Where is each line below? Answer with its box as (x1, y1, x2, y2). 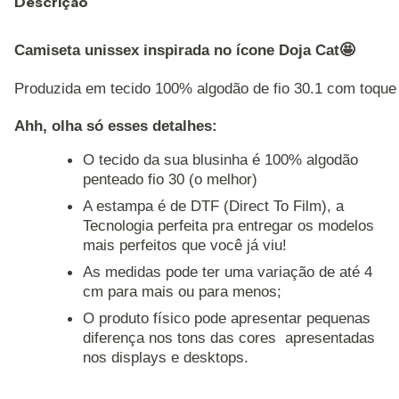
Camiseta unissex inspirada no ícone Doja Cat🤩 (14, 41, 354, 60)
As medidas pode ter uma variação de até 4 (83, 263, 373, 281)
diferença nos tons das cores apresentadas (83, 329, 376, 347)
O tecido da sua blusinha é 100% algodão (83, 151, 359, 169)
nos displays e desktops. (83, 348, 249, 367)
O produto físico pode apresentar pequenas (83, 309, 371, 328)
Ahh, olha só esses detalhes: (14, 117, 222, 135)
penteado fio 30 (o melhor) (83, 170, 258, 189)
